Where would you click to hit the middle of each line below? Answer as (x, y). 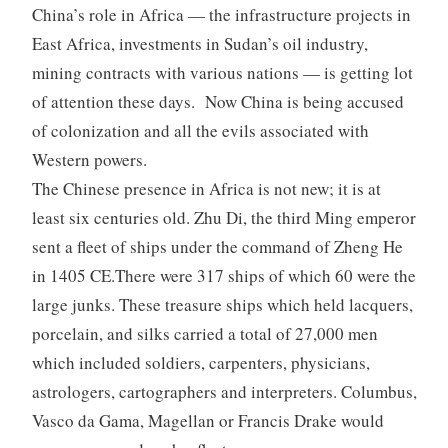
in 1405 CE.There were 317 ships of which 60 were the (223, 275)
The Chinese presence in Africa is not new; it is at (206, 188)
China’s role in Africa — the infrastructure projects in (221, 14)
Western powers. (89, 159)
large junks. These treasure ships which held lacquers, (222, 304)
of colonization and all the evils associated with (200, 130)
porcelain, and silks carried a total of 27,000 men (204, 333)
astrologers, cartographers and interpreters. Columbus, (224, 391)
